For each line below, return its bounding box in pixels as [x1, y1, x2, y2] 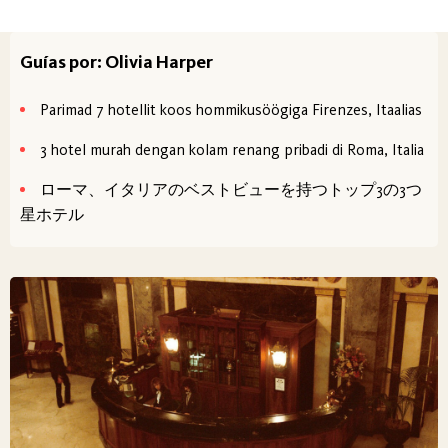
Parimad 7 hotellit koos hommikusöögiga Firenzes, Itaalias [40, 99, 422, 119]
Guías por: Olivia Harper [20, 50, 213, 73]
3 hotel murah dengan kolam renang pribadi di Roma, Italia [40, 139, 424, 159]
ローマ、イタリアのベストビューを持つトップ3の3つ [40, 179, 422, 199]
